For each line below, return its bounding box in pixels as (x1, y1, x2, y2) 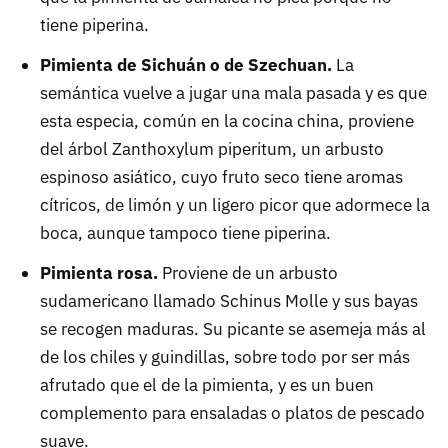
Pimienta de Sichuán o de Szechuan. (40, 54, 332, 77)
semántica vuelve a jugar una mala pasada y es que (40, 82, 427, 105)
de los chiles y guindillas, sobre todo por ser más (40, 346, 410, 369)
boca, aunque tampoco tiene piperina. (40, 222, 331, 245)
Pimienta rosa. (40, 262, 158, 285)
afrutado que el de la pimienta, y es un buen (40, 374, 374, 397)
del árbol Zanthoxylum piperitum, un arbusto (40, 138, 384, 161)
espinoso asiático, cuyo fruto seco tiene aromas (40, 166, 403, 189)
